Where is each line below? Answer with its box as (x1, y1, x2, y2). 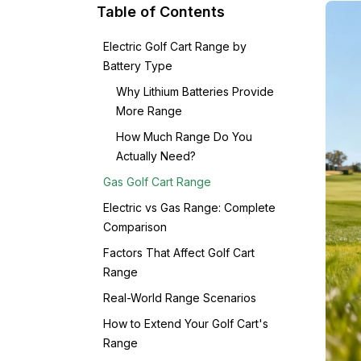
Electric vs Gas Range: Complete (103, 201, 276, 214)
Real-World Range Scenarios (103, 291, 256, 305)
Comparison (103, 220, 167, 234)
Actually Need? (116, 149, 196, 163)
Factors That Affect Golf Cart (103, 246, 255, 259)
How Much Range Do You (116, 130, 252, 143)
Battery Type (103, 59, 172, 73)
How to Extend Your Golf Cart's (103, 317, 268, 330)
